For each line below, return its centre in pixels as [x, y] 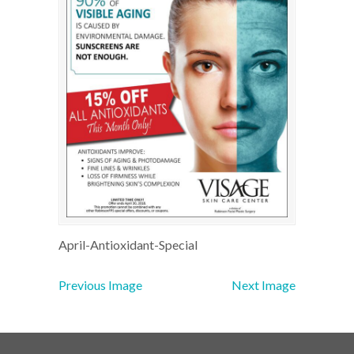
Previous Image [100, 285]
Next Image [264, 285]
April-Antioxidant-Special [128, 245]
